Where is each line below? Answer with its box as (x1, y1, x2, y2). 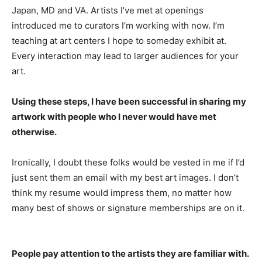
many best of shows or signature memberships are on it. (12, 202, 244, 213)
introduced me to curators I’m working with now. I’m (12, 20, 225, 31)
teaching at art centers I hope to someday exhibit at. (12, 35, 226, 46)
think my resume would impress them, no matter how (12, 187, 232, 198)
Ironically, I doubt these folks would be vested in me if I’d (12, 157, 244, 168)
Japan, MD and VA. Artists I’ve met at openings (12, 5, 204, 16)
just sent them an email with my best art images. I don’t (12, 172, 239, 183)
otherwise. (12, 126, 57, 137)
